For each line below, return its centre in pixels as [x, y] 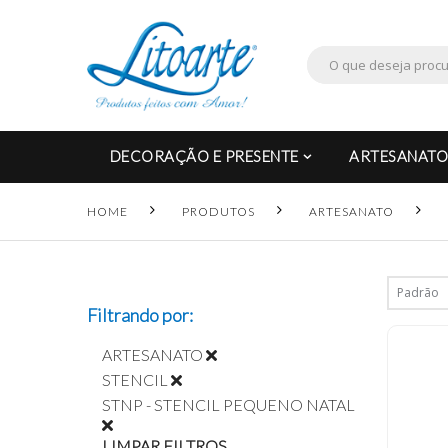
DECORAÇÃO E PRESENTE [204, 156]
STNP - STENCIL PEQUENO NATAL [228, 404]
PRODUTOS [218, 211]
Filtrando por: [140, 314]
